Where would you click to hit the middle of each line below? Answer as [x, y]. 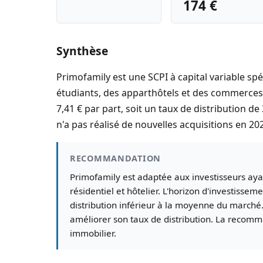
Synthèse [82, 51]
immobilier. [93, 233]
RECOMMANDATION [116, 159]
